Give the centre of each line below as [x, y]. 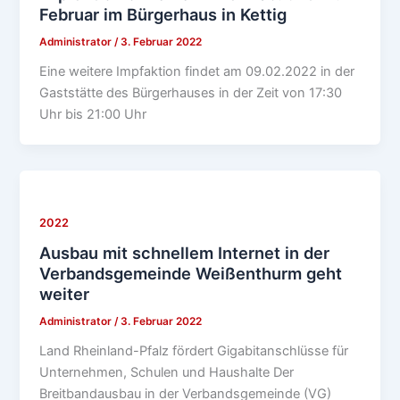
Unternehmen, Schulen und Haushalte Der [167, 373]
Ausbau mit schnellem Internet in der [185, 253]
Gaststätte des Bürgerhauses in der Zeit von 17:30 [191, 92]
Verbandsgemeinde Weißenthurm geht [191, 274]
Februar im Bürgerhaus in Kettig [163, 15]
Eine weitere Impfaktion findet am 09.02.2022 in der [197, 71]
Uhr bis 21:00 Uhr [93, 114]
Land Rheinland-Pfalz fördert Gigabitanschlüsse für [194, 351]
